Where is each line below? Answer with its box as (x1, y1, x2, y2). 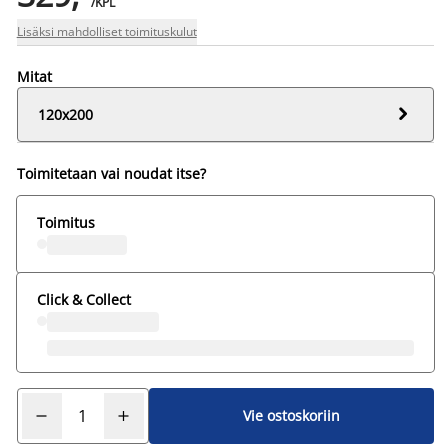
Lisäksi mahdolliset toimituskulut (16, 22, 197, 40)
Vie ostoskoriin (242, 406, 340, 426)
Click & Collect (36, 289, 131, 309)
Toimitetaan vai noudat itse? (16, 163, 206, 183)
